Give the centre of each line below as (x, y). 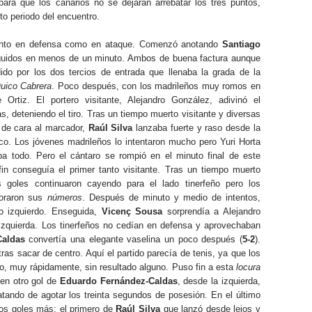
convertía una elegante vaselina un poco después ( (134, 239)
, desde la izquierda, (219, 281)
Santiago (241, 44)
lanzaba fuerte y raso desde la (197, 128)
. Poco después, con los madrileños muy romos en (156, 86)
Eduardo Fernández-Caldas (118, 281)
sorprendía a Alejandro (212, 211)
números (64, 197)
